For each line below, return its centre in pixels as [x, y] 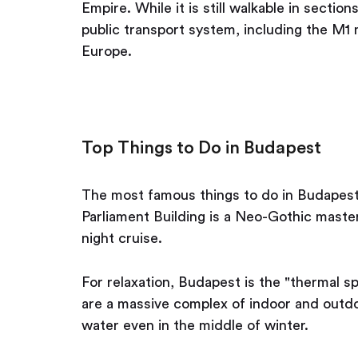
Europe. [111, 51]
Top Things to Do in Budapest [201, 148]
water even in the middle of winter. [199, 325]
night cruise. [126, 238]
